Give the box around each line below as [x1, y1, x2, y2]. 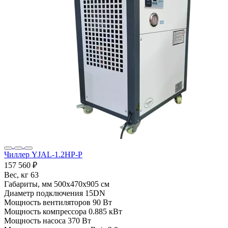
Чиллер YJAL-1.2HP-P [4, 150, 82, 159]
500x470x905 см [54, 180, 109, 189]
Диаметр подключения [4, 189, 83, 198]
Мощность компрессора [4, 207, 87, 216]
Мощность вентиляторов [4, 198, 91, 207]
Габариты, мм [4, 180, 52, 189]
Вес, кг [4, 170, 28, 180]
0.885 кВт [89, 207, 122, 216]
